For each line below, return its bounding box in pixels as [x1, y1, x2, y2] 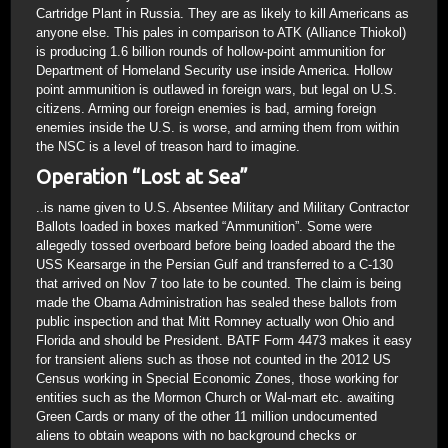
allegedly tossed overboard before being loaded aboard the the [36, 237, 395, 253]
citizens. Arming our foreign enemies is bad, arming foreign [36, 100, 376, 116]
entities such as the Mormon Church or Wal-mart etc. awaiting [36, 389, 394, 405]
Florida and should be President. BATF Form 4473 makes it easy [36, 332, 412, 348]
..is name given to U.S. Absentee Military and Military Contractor [36, 199, 409, 215]
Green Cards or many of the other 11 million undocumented [36, 408, 377, 424]
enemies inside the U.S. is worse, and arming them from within [36, 119, 399, 135]
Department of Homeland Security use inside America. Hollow [36, 62, 392, 78]
